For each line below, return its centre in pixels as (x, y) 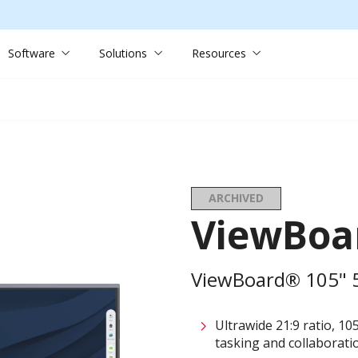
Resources (219, 53)
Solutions (123, 53)
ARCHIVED (236, 198)
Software (31, 53)
